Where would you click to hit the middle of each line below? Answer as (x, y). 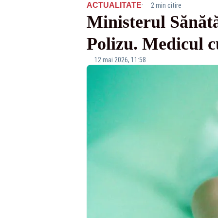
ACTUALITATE (114, 5)
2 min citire (166, 5)
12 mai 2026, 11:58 (120, 60)
